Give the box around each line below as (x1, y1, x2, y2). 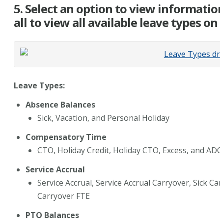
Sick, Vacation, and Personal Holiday (37, 112, 169, 123)
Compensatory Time (25, 131, 107, 142)
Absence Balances (25, 99, 95, 110)
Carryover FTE (37, 190, 90, 201)
